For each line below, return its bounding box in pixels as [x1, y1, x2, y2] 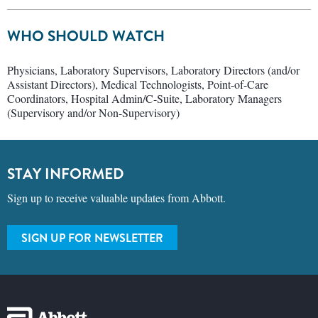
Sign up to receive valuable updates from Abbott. [7, 190, 226, 205]
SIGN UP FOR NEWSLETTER [21, 229, 163, 246]
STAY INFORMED [7, 163, 124, 185]
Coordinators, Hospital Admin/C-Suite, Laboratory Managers [7, 90, 282, 106]
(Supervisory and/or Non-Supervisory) [7, 104, 180, 120]
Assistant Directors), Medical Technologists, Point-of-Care [7, 76, 268, 92]
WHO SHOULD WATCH [7, 25, 165, 47]
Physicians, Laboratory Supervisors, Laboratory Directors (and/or [7, 62, 300, 77]
